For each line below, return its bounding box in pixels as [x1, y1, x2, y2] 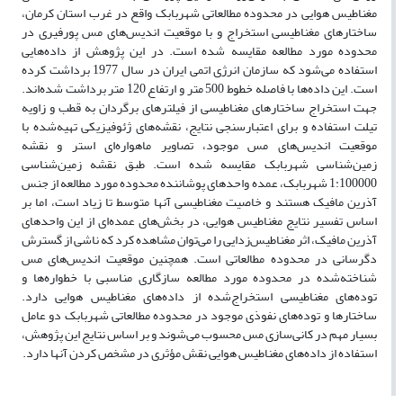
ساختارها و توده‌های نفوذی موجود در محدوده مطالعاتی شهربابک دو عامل [22, 303, 377, 328]
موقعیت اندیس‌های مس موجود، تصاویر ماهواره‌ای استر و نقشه [22, 133, 377, 158]
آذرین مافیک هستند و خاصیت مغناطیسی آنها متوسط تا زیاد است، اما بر [22, 190, 377, 215]
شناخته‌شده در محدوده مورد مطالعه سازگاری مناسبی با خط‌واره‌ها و [22, 265, 377, 291]
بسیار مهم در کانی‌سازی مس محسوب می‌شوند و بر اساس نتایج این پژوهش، [22, 322, 377, 347]
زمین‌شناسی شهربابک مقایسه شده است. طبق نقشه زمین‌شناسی [22, 152, 377, 177]
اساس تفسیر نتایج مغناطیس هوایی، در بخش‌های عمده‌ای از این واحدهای [22, 209, 377, 234]
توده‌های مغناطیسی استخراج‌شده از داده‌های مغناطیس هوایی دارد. [22, 284, 377, 309]
